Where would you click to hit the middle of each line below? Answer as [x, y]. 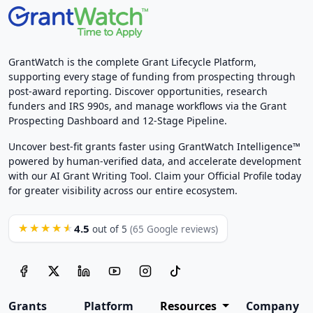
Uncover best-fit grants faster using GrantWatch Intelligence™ [154, 147]
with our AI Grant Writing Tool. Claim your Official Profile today [155, 176]
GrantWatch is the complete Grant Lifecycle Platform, [132, 62]
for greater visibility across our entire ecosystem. [123, 191]
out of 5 [110, 230]
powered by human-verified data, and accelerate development [155, 161]
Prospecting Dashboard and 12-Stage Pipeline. [118, 121]
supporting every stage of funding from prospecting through [152, 77]
